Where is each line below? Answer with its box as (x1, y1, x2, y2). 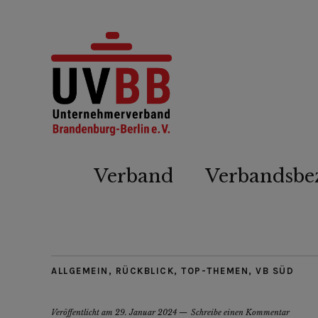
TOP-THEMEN (181, 265, 248, 276)
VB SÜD (256, 265, 294, 276)
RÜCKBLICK (115, 265, 174, 276)
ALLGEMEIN (51, 265, 109, 276)
